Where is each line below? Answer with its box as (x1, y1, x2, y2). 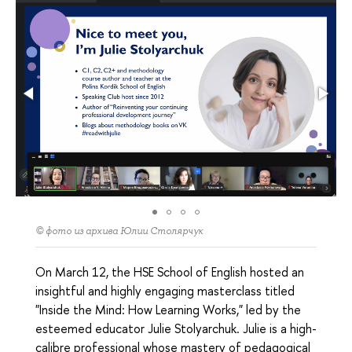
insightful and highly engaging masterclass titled (35, 282, 295, 300)
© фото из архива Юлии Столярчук (35, 225, 203, 238)
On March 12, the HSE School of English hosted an (35, 263, 304, 281)
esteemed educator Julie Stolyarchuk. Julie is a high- (35, 320, 317, 338)
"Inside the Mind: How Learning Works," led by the (35, 301, 301, 319)
